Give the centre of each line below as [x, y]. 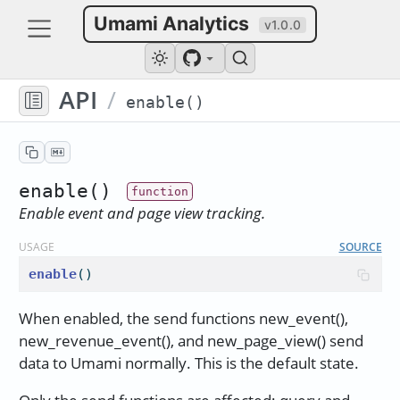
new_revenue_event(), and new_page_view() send [191, 341]
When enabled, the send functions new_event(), [183, 319]
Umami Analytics [173, 23]
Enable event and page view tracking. [142, 212]
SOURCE [360, 246]
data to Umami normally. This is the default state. [188, 363]
